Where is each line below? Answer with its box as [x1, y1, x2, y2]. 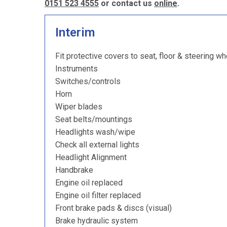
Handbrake [55, 165, 93, 175]
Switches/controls [55, 77, 121, 86]
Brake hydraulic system [55, 216, 138, 225]
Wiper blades [55, 102, 102, 111]
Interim [55, 25, 95, 40]
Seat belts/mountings [55, 115, 132, 124]
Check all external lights [55, 140, 139, 149]
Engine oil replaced [55, 178, 123, 187]
